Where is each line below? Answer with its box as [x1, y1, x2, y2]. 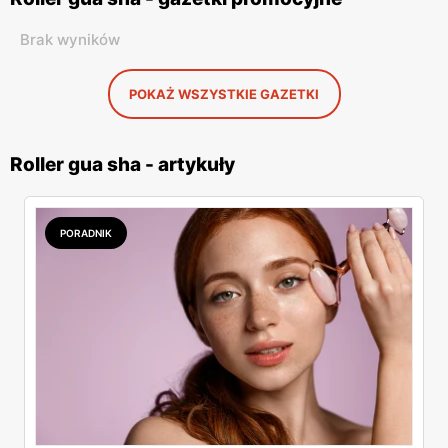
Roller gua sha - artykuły [10, 153, 235, 176]
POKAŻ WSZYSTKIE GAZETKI [129, 86, 319, 102]
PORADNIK [60, 227, 112, 239]
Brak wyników [20, 30, 120, 49]
